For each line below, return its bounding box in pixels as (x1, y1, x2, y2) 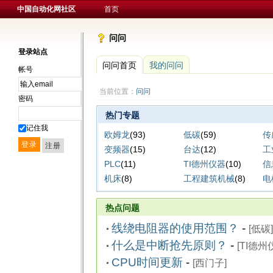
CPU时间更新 (111, 256, 183, 269)
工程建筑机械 (183, 174, 235, 184)
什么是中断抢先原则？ (111, 239, 227, 252)
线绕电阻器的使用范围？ (111, 222, 239, 235)
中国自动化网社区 (16, 5, 76, 13)
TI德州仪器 (183, 159, 225, 169)
